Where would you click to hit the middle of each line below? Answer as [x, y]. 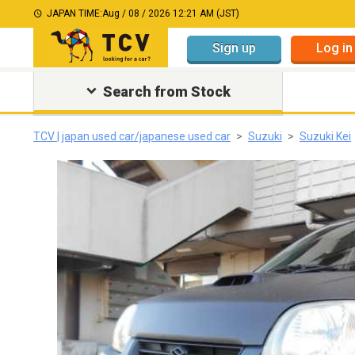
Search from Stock [166, 92]
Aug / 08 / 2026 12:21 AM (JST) [171, 13]
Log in [334, 48]
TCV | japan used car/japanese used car [132, 136]
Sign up [234, 48]
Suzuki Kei [325, 136]
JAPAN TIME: [74, 13]
